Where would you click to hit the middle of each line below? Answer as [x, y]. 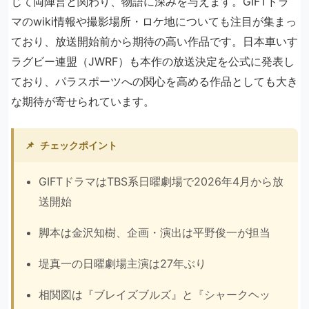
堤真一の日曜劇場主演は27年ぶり [122, 263]
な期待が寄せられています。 [83, 101]
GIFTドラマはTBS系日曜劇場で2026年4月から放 [161, 181]
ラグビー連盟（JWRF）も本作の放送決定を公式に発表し [153, 61]
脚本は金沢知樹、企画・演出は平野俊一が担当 [154, 232]
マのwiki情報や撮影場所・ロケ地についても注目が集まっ [154, 21]
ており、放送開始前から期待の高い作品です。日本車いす [154, 41]
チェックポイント [79, 145]
